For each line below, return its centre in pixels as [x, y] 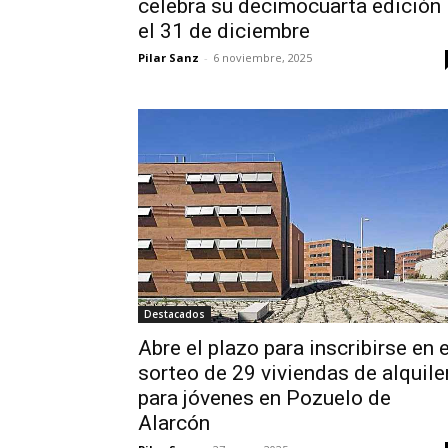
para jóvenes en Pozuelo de [264, 397]
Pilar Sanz [168, 57]
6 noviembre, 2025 [262, 57]
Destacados [174, 313]
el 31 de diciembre [224, 30]
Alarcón [174, 422]
